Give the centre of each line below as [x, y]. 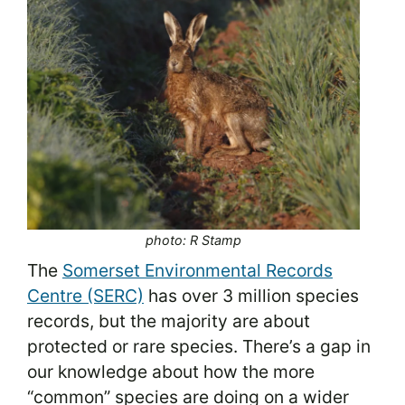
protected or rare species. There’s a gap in [199, 347]
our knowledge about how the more [171, 372]
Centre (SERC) [85, 296]
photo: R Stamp [193, 240]
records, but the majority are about [169, 321]
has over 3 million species [251, 296]
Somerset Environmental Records [198, 271]
